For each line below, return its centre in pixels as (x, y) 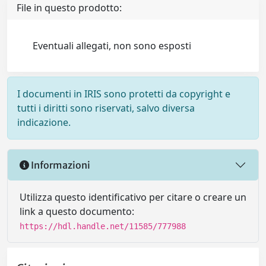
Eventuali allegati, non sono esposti (112, 46)
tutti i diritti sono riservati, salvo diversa (106, 108)
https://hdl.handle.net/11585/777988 (103, 227)
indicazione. (44, 123)
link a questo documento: (77, 212)
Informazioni (60, 165)
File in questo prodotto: (69, 8)
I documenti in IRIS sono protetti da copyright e (124, 94)
